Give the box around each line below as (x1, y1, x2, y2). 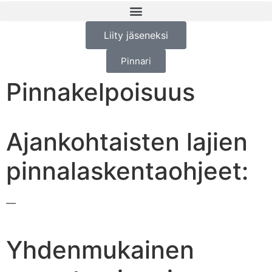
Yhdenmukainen (6, 235, 194, 265)
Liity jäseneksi (104, 29, 168, 41)
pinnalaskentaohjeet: (6, 155, 248, 186)
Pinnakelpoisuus (6, 76, 195, 107)
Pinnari (121, 55, 151, 67)
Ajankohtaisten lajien (6, 126, 248, 157)
